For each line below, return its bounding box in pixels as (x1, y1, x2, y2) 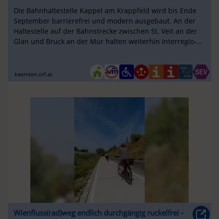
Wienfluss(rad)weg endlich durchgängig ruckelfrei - (13, 207, 183, 218)
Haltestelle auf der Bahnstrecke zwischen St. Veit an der (13, 26, 197, 36)
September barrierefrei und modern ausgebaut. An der (13, 16, 196, 26)
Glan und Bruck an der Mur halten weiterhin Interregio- (13, 37, 197, 46)
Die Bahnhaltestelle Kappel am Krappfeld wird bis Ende (13, 6, 197, 16)
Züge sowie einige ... (13, 47, 80, 57)
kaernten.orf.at (15, 70, 53, 78)
